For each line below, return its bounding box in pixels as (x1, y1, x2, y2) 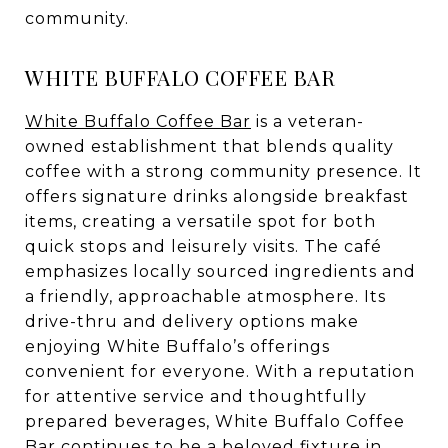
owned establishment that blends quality (25, 137, 394, 156)
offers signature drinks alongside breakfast (25, 187, 409, 206)
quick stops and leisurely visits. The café (25, 237, 382, 256)
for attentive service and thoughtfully (25, 387, 367, 406)
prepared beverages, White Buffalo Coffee (25, 412, 405, 431)
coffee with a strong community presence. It (25, 162, 422, 181)
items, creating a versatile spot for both (25, 212, 376, 231)
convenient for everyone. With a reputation (25, 362, 415, 381)
